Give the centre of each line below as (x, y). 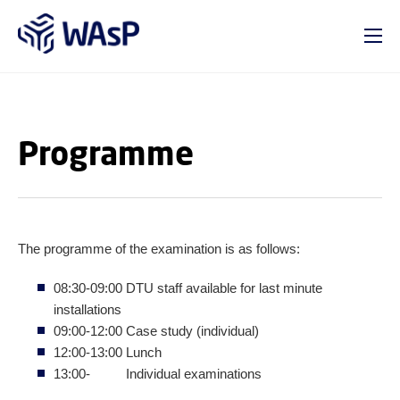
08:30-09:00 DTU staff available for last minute (188, 288)
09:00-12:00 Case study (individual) (156, 331)
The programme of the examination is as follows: (159, 249)
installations (87, 309)
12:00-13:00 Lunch (108, 352)
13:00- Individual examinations (158, 374)
